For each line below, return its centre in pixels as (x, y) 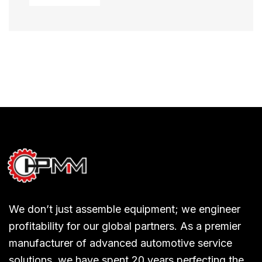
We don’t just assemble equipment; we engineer (125, 209)
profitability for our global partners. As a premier (125, 226)
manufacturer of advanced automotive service (120, 243)
